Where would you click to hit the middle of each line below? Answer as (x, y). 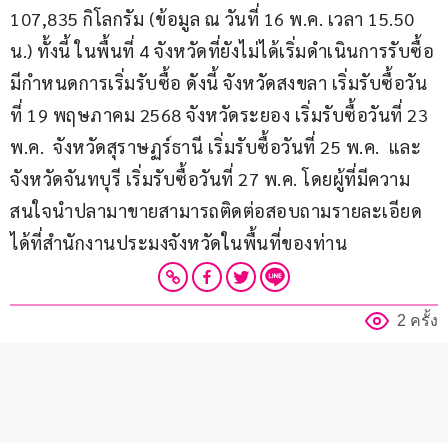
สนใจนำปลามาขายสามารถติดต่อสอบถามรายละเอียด (216, 211)
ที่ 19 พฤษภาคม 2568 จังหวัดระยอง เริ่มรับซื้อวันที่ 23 (221, 115)
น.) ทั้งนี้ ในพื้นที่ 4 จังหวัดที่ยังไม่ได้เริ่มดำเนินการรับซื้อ (222, 51)
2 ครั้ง (417, 321)
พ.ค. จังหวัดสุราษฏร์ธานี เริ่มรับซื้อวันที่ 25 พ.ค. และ (215, 147)
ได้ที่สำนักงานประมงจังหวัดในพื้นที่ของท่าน (178, 243)
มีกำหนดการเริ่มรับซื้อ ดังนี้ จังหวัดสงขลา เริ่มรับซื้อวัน (218, 83)
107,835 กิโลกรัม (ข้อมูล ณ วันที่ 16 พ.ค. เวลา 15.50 (214, 19)
